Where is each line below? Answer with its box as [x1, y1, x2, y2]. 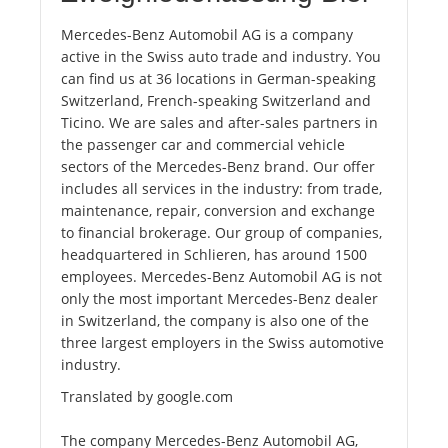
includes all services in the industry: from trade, [61, 179, 382, 199]
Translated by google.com [61, 387, 233, 407]
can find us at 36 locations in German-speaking [61, 69, 376, 89]
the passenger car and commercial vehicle [61, 135, 345, 155]
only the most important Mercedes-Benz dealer [61, 289, 378, 309]
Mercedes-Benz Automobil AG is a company [61, 25, 353, 45]
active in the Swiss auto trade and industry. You [61, 47, 381, 67]
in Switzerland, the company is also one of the [61, 311, 369, 331]
